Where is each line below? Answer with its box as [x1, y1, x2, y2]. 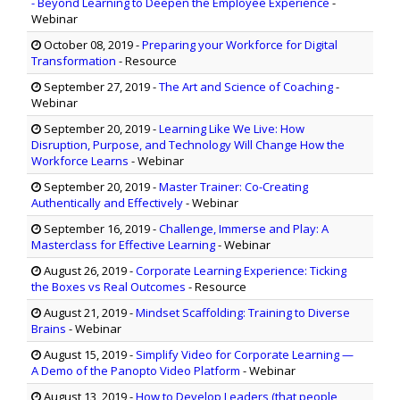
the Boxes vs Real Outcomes [31, 279, 186, 296]
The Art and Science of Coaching [159, 79, 333, 96]
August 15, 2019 [41, 346, 127, 363]
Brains [31, 321, 69, 337]
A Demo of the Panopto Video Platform [31, 362, 240, 379]
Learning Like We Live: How [159, 121, 304, 137]
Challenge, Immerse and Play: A [159, 221, 329, 237]
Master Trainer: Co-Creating [159, 179, 308, 196]
